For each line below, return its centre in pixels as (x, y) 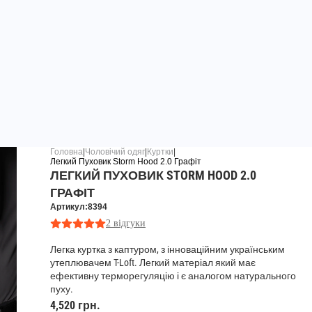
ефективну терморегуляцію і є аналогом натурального (173, 276)
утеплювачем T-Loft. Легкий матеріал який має (153, 263)
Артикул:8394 (79, 207)
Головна (67, 152)
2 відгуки (126, 224)
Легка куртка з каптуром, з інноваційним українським (167, 250)
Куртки (160, 152)
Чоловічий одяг (115, 152)
